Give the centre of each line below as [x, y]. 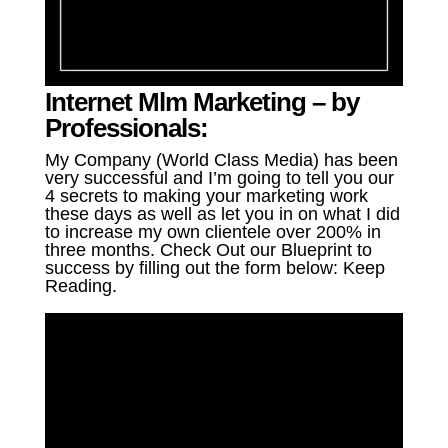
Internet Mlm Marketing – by [201, 102]
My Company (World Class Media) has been [221, 160]
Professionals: [126, 128]
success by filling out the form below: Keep [214, 268]
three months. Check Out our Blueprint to [208, 250]
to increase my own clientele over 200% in [212, 232]
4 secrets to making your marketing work [206, 196]
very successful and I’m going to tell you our [219, 178]
